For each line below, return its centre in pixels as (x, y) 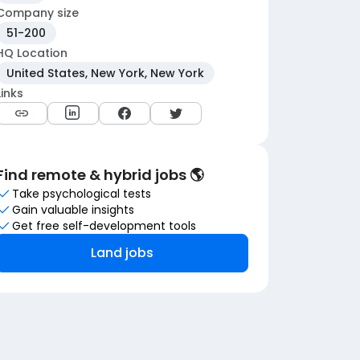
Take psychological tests (82, 194)
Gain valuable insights (73, 210)
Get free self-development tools (104, 226)
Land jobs (122, 253)
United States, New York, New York (105, 73)
